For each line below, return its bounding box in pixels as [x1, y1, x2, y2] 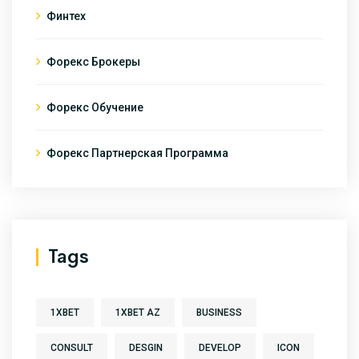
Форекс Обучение [46, 100, 143, 114]
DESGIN [129, 341, 163, 353]
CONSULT [50, 341, 93, 353]
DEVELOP [199, 341, 241, 353]
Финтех [46, 9, 86, 22]
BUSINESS [196, 306, 242, 318]
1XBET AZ [115, 306, 160, 318]
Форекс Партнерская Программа [46, 146, 228, 159]
